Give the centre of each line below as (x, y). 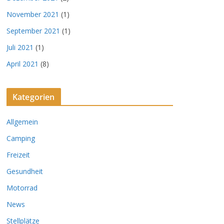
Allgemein (22, 122)
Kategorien (34, 97)
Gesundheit (25, 171)
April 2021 (22, 64)
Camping (21, 138)
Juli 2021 (20, 47)
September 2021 (33, 31)
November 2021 (33, 14)
